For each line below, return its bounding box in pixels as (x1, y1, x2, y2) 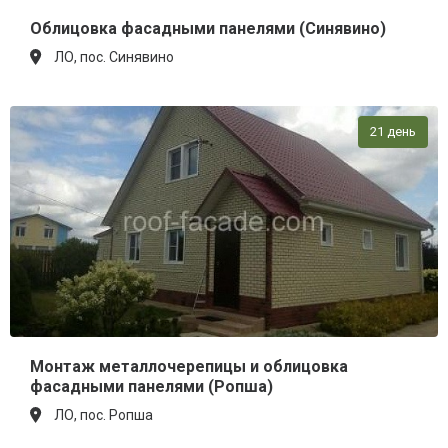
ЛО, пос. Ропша (54, 406, 153, 423)
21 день (370, 124, 416, 140)
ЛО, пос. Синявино (54, 49, 174, 66)
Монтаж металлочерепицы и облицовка (30, 356, 348, 376)
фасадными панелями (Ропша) (30, 376, 273, 396)
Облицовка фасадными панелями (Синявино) (30, 19, 386, 39)
